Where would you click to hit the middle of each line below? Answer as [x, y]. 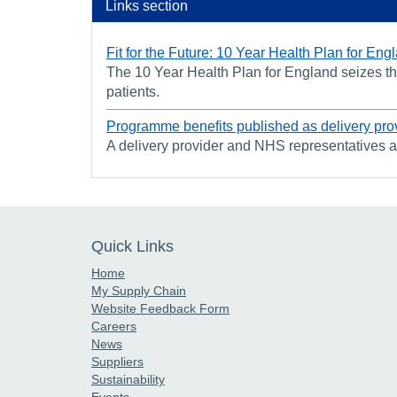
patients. [133, 91]
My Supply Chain [139, 290]
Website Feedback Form [160, 308]
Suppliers [117, 361]
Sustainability [128, 379]
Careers [114, 326]
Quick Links [132, 246]
